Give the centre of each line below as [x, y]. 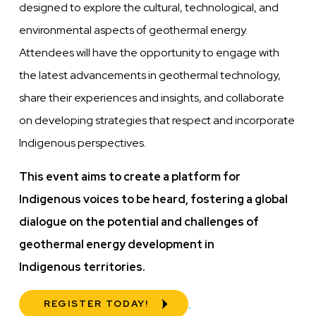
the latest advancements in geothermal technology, [150, 75]
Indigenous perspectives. [83, 143]
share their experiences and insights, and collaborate [152, 98]
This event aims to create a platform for [130, 177]
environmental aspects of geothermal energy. [134, 30]
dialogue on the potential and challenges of [139, 222]
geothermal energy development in [117, 245]
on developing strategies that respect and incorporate [157, 121]
